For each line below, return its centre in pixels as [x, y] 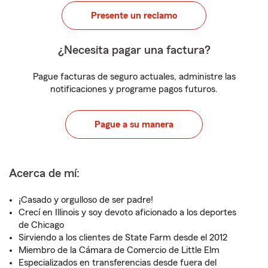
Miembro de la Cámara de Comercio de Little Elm [119, 250]
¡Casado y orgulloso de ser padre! [86, 200]
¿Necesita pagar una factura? [134, 50]
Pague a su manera [134, 124]
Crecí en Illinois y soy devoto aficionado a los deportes [127, 212]
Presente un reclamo [134, 16]
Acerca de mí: [44, 173]
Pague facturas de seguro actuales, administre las [134, 77]
